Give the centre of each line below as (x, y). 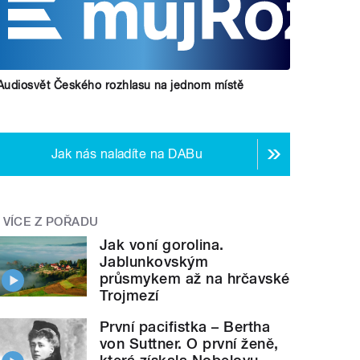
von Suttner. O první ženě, (189, 343)
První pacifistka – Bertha (185, 326)
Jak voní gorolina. (162, 244)
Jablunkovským (154, 261)
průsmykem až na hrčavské (195, 278)
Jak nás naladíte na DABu (127, 154)
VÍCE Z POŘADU (51, 222)
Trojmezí (129, 295)
